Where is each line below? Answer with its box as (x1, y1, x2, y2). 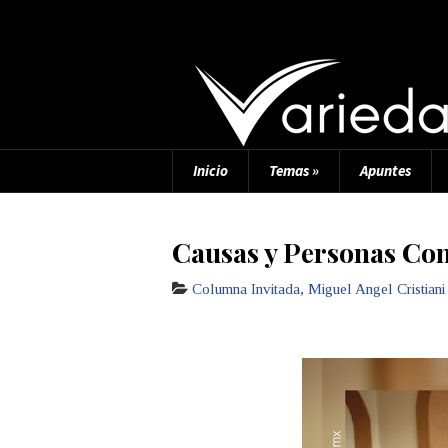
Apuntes (360, 161, 411, 180)
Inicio (193, 161, 228, 180)
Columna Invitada (192, 281, 300, 297)
